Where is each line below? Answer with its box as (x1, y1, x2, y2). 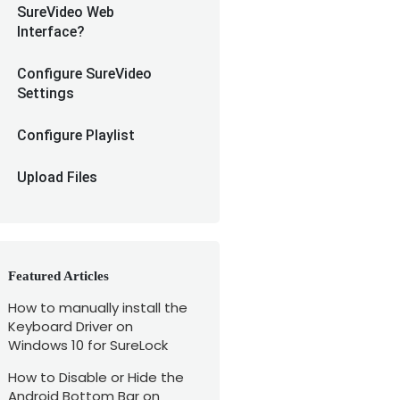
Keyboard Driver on (8, 317, 133, 336)
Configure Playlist (17, 127, 135, 144)
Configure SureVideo (17, 65, 152, 82)
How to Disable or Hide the (8, 368, 184, 387)
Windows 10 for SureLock (8, 336, 168, 354)
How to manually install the (8, 298, 187, 317)
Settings (17, 85, 74, 102)
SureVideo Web (17, 4, 114, 21)
